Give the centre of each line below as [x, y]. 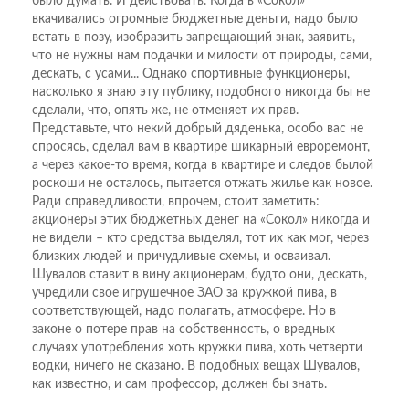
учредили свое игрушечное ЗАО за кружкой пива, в [184, 293]
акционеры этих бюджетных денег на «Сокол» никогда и [201, 220]
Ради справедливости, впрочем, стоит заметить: [176, 201]
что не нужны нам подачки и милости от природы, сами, [202, 55]
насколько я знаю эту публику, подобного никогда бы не [201, 92]
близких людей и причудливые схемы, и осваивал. [181, 256]
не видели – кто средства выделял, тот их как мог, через [200, 238]
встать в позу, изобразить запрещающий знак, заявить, [194, 37]
